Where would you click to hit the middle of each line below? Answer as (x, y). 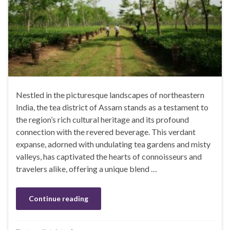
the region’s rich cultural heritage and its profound (102, 120)
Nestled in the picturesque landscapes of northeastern (110, 95)
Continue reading (59, 199)
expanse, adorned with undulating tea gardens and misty (113, 144)
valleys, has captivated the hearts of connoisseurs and (109, 157)
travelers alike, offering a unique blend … (87, 169)
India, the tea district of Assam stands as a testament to (112, 107)
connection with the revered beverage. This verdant (106, 132)
